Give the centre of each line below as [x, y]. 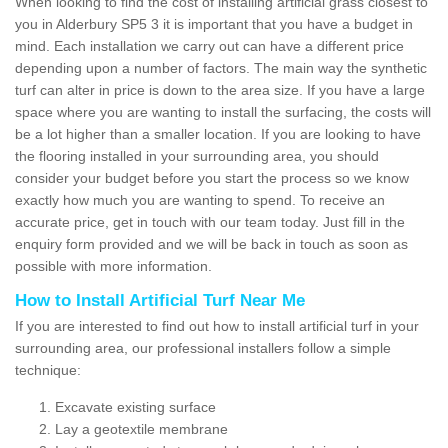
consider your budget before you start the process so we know [212, 177]
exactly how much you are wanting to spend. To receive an [200, 199]
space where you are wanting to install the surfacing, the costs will [223, 111]
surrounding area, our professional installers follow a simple [203, 347]
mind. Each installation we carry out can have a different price [209, 45]
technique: [48, 369]
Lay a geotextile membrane [141, 428]
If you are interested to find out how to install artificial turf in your [217, 325]
